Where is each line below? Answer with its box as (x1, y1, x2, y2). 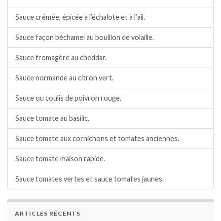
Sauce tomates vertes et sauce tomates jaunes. (15, 175, 164, 184)
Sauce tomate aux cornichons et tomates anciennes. (15, 134, 179, 143)
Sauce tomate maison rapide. (15, 154, 105, 163)
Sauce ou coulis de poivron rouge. (15, 94, 121, 103)
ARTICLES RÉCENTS (15, 210, 80, 218)
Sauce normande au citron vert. (15, 74, 113, 82)
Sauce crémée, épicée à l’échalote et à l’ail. (15, 13, 145, 22)
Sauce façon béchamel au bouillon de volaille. (15, 33, 154, 42)
